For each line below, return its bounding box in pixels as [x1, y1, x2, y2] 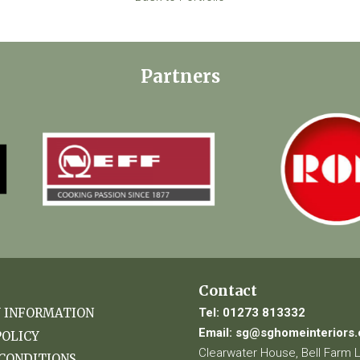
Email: [198, 325, 232, 340]
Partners [140, 64, 220, 88]
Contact [198, 280, 257, 300]
